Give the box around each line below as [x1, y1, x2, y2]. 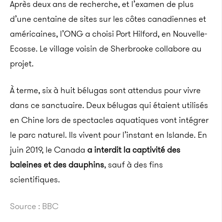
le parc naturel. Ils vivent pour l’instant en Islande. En [10, 129, 207, 141]
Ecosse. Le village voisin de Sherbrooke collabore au [10, 43, 202, 55]
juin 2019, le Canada [10, 144, 87, 156]
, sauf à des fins [104, 159, 163, 170]
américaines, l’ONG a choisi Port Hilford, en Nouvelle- [10, 28, 207, 40]
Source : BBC [10, 200, 58, 212]
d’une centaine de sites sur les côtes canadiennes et [10, 13, 206, 25]
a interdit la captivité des [87, 144, 180, 156]
